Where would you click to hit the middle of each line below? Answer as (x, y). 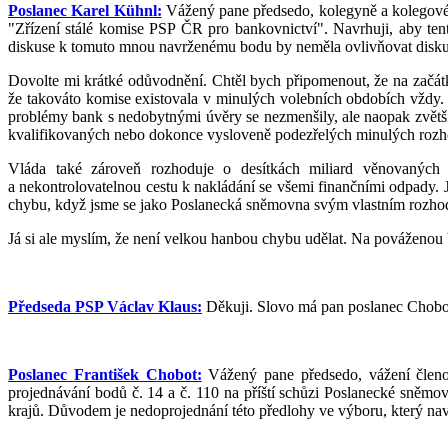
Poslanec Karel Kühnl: (85, 10)
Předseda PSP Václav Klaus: (105, 306)
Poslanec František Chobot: (105, 374)
